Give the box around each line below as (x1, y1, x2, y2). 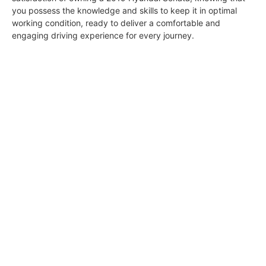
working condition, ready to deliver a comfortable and (12, 18, 220, 28)
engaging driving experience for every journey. (12, 30, 194, 41)
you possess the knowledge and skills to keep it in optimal (12, 5, 237, 16)
